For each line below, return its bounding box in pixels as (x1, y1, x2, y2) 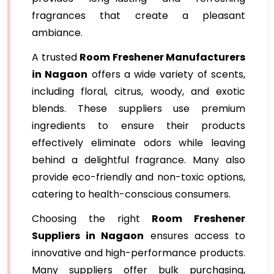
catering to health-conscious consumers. (32, 187, 231, 201)
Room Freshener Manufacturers (80, 50, 245, 64)
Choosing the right (32, 212, 152, 226)
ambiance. (32, 26, 83, 40)
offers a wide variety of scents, (87, 67, 246, 81)
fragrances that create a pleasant (32, 9, 245, 23)
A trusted (32, 50, 80, 64)
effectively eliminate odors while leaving (32, 136, 245, 150)
